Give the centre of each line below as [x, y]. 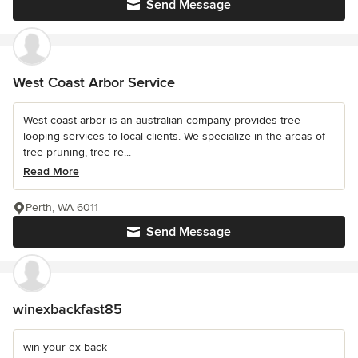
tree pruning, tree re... [77, 153]
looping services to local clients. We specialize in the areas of [174, 137]
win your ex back [65, 348]
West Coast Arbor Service [94, 83]
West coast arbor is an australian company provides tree [162, 121]
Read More [51, 172]
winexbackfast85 [68, 310]
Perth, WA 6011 [62, 208]
